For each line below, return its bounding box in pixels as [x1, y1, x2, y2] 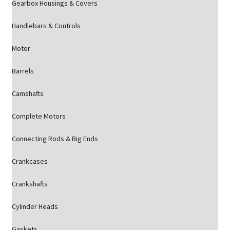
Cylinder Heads [11, 202, 58, 211]
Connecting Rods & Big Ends [11, 134, 98, 143]
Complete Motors [11, 111, 66, 121]
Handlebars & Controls [11, 21, 81, 30]
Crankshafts [11, 179, 48, 188]
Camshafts [11, 89, 44, 98]
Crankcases [11, 157, 48, 166]
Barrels [11, 66, 34, 75]
